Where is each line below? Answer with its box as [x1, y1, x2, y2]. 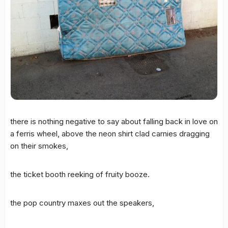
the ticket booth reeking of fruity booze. [10, 169, 150, 179]
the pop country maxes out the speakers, [10, 197, 154, 208]
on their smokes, [10, 140, 68, 151]
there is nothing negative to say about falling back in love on [10, 116, 218, 126]
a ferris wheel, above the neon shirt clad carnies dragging [10, 128, 210, 138]
